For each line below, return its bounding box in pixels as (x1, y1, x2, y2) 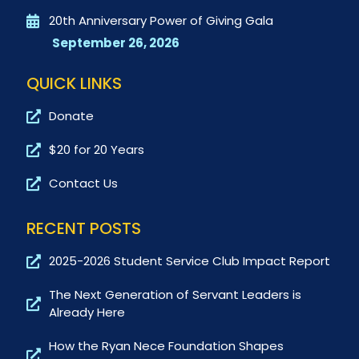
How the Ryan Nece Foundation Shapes (48, 337, 284, 355)
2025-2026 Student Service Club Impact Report (48, 252, 330, 270)
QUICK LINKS (26, 72, 122, 95)
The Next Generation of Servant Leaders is (48, 286, 301, 304)
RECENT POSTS (26, 217, 141, 240)
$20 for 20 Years (48, 141, 144, 159)
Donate (48, 107, 94, 125)
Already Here (48, 304, 125, 321)
